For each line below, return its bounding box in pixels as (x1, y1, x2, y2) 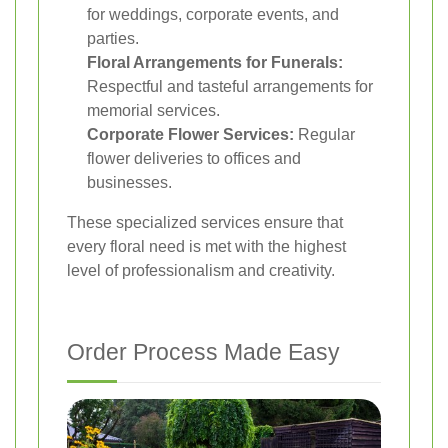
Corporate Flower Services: (87, 126, 294, 144)
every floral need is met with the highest (67, 238, 346, 256)
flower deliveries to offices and (87, 150, 301, 168)
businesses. (87, 174, 172, 192)
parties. (87, 30, 139, 48)
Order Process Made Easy (67, 339, 340, 366)
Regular (294, 126, 355, 144)
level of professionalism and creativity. (67, 262, 335, 280)
